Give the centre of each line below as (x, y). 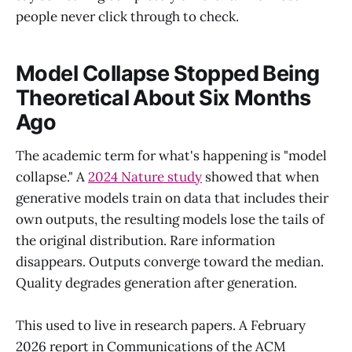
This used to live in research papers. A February (161, 325)
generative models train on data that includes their (172, 198)
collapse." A (52, 176)
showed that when (260, 176)
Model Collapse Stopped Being (168, 74)
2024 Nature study (145, 176)
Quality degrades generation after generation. (156, 282)
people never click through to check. (127, 16)
